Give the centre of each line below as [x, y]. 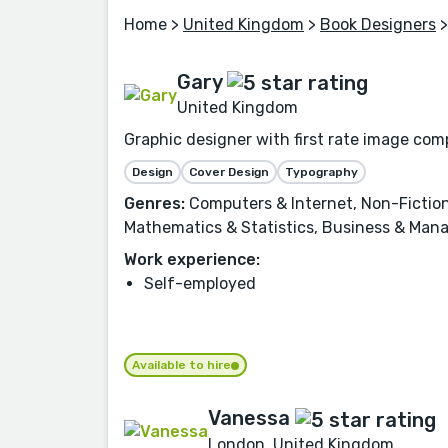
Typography [321, 172]
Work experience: [192, 260]
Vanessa [249, 418]
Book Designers [378, 25]
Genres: [154, 204]
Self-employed [200, 284]
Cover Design [229, 172]
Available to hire [181, 365]
